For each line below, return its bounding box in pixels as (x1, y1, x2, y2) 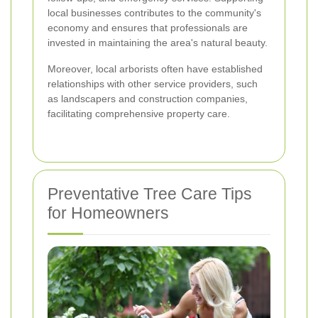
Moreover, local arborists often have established (48, 63, 263, 75)
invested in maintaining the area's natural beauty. (48, 37, 268, 49)
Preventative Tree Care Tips (48, 185, 252, 204)
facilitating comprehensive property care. (48, 108, 230, 120)
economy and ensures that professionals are (48, 22, 248, 34)
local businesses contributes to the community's (48, 7, 261, 19)
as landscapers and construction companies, (48, 93, 248, 105)
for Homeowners (48, 204, 169, 223)
